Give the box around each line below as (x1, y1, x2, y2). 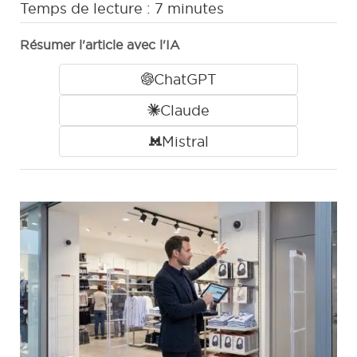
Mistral (161, 131, 209, 151)
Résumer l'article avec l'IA (20, 36, 180, 53)
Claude (160, 100, 210, 120)
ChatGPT (153, 69, 217, 88)
